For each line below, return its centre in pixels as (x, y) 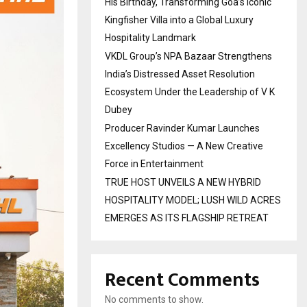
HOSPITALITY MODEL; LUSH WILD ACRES (193, 200)
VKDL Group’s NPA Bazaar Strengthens (188, 56)
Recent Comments (182, 280)
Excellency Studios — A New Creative (184, 146)
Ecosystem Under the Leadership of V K (190, 92)
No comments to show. (154, 299)
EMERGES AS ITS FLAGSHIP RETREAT (187, 218)
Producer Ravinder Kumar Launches (182, 128)
